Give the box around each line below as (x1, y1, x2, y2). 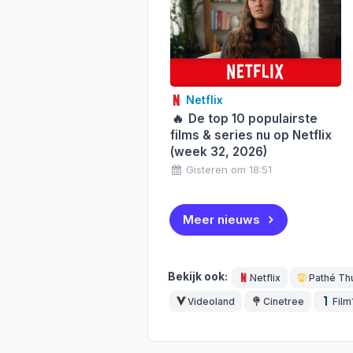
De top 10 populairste (185, 110, 318, 126)
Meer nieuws (182, 211, 260, 227)
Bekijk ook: (168, 270, 230, 284)
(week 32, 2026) (169, 143, 267, 159)
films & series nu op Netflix (169, 127, 332, 143)
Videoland (188, 295, 236, 308)
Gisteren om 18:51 (186, 163, 273, 176)
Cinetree (263, 295, 305, 308)
